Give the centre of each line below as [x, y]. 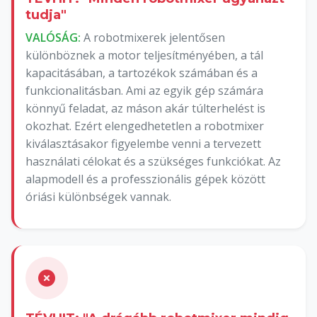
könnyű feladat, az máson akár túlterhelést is [145, 108]
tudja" [46, 15]
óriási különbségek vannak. [98, 196]
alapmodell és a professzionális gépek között [145, 179]
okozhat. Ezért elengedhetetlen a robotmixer [145, 126]
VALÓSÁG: [53, 37]
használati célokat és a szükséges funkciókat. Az [153, 161]
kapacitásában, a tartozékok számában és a [142, 73]
